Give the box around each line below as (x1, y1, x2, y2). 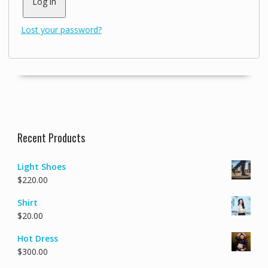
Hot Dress (17, 233, 58, 245)
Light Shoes (17, 161, 66, 173)
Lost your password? (20, 24, 102, 36)
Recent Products (17, 130, 85, 146)
